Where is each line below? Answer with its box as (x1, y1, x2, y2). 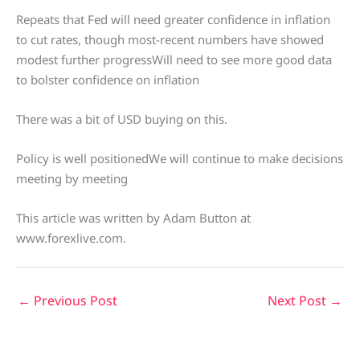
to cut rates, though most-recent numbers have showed (16, 31, 324, 48)
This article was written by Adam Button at (16, 210, 251, 227)
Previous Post (31, 292, 117, 310)
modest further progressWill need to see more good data (16, 51, 332, 68)
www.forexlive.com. (16, 230, 126, 247)
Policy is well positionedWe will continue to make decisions (16, 150, 343, 167)
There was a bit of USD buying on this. (16, 111, 227, 128)
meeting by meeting (16, 170, 128, 187)
